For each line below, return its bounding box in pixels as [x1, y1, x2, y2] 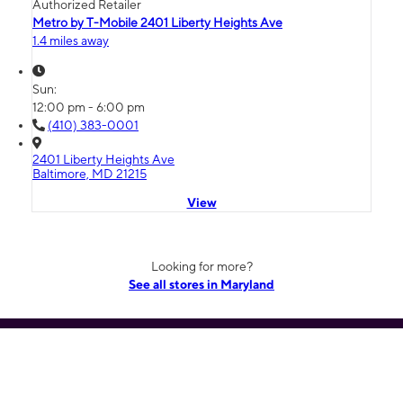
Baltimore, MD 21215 [32, 166, 147, 181]
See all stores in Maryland [129, 276, 274, 291]
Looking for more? [150, 258, 253, 273]
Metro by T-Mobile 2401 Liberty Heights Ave [32, 14, 282, 30]
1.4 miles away [32, 32, 109, 48]
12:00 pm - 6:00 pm [32, 99, 145, 114]
